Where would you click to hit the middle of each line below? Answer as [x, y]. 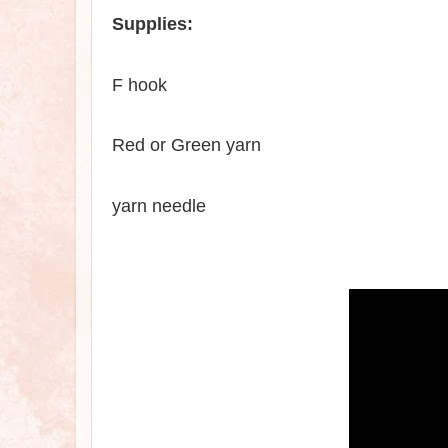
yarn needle [159, 205]
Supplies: [152, 24]
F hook [139, 84]
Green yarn [216, 145]
